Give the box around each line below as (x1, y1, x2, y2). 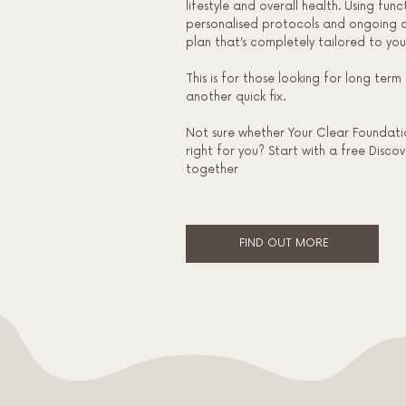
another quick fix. (185, 89, 285, 104)
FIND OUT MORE (239, 237, 330, 251)
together (185, 161, 238, 177)
